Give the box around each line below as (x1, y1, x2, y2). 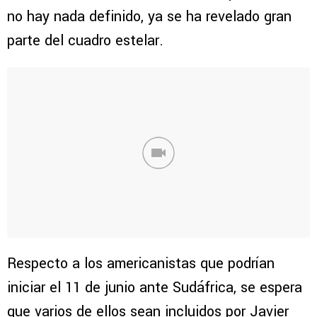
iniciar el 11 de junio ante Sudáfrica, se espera (7, 277, 302, 299)
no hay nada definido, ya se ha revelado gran (7, 6, 292, 28)
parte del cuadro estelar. (7, 30, 163, 52)
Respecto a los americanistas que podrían (7, 253, 275, 275)
